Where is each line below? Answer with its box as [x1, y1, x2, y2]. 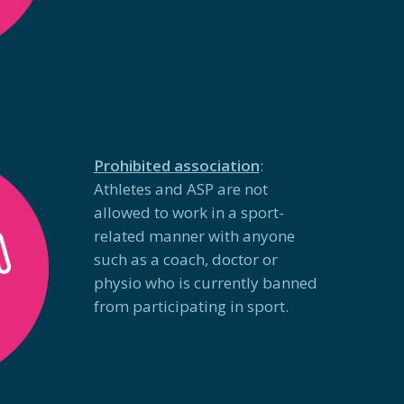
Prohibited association [93, 154, 260, 176]
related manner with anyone [93, 225, 295, 246]
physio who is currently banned [93, 271, 317, 293]
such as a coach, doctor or [93, 248, 278, 270]
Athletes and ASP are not [93, 178, 268, 199]
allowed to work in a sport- [93, 201, 284, 223]
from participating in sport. [93, 295, 289, 317]
